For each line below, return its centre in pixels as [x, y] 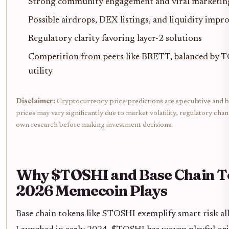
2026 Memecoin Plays [92, 191]
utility [40, 72]
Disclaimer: [36, 102]
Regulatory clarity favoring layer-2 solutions [115, 39]
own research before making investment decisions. [94, 125]
